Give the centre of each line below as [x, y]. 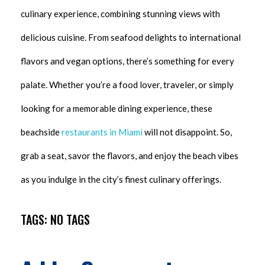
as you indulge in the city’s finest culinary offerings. [121, 179]
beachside [41, 132]
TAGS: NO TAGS [55, 219]
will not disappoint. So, [188, 132]
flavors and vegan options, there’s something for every [127, 61]
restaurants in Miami [103, 132]
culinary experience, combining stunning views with [120, 13]
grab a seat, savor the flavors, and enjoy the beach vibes [130, 155]
